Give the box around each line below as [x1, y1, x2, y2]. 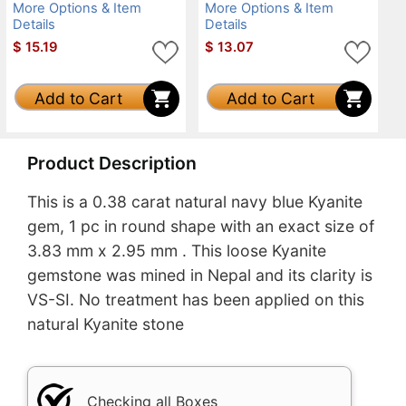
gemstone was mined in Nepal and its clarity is [27, 266, 372, 285]
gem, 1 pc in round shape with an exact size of [27, 217, 374, 237]
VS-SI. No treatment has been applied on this [27, 290, 364, 310]
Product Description [27, 151, 197, 174]
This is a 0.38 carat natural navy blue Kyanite [27, 192, 362, 212]
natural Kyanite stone [27, 314, 184, 334]
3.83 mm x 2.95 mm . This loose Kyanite [27, 241, 326, 261]
